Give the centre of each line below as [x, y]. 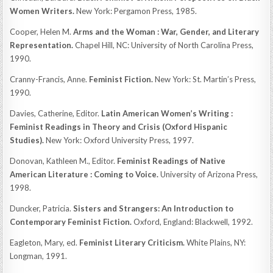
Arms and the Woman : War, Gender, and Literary [166, 31]
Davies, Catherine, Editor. [56, 113]
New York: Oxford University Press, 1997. [119, 140]
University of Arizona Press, [208, 174]
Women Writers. [42, 11]
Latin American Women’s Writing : [167, 113]
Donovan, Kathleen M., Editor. [64, 161]
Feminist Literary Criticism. [132, 242]
